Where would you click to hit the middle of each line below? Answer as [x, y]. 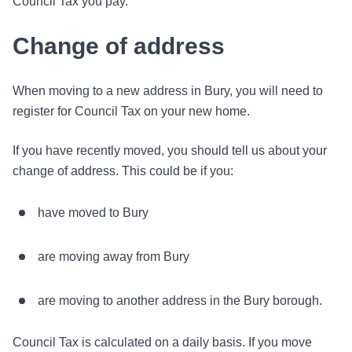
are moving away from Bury [114, 257]
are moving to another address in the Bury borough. [180, 301]
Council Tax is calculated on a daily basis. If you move [162, 342]
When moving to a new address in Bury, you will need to [168, 91]
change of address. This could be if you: [123, 171]
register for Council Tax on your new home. [131, 111]
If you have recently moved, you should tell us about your [170, 150]
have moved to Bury [93, 213]
